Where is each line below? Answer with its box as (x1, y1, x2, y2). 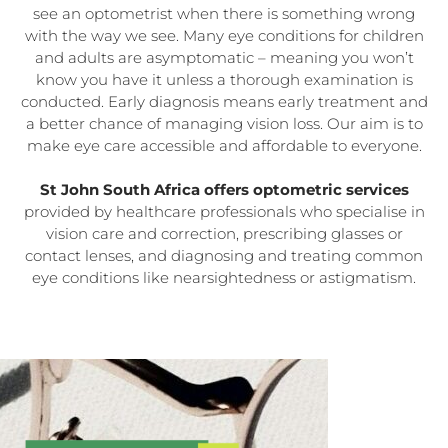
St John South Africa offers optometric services (39, 180, 409, 199)
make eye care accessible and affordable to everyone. (26, 136, 422, 155)
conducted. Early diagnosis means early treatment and (20, 92, 428, 111)
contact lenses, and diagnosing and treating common (25, 246, 423, 265)
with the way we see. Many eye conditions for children (24, 26, 424, 45)
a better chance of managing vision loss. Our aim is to (25, 114, 423, 133)
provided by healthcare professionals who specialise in (23, 202, 425, 221)
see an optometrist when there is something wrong (33, 4, 415, 23)
